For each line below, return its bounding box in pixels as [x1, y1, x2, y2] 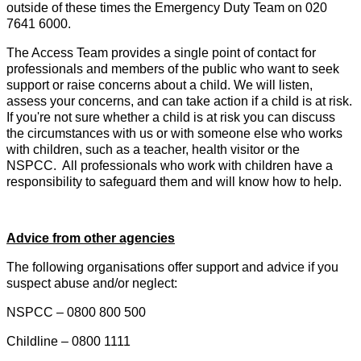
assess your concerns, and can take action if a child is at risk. [6, 94, 352, 109]
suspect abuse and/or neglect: [6, 276, 177, 291]
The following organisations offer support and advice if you [6, 260, 338, 275]
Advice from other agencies [6, 231, 175, 246]
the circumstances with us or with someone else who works [6, 127, 342, 141]
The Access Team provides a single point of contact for [6, 46, 316, 60]
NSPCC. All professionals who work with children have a [6, 159, 333, 173]
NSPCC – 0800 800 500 [6, 305, 146, 320]
